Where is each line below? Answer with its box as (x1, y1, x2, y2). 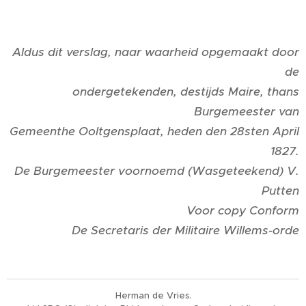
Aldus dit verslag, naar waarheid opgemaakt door (12, 44, 299, 59)
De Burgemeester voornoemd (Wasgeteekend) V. (14, 163, 299, 178)
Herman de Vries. (115, 290, 191, 301)
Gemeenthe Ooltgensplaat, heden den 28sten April (10, 123, 299, 139)
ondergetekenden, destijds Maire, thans (72, 83, 299, 99)
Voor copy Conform (186, 202, 299, 218)
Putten (262, 182, 299, 198)
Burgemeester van (194, 103, 299, 119)
